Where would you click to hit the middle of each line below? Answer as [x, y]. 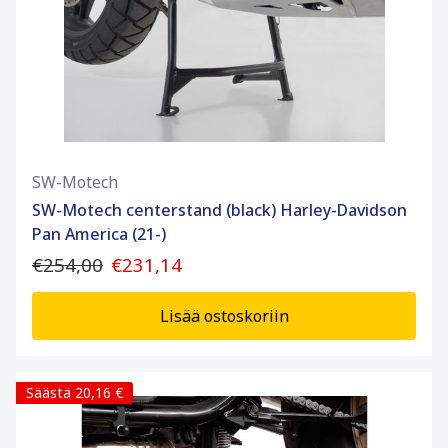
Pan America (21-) [99, 234]
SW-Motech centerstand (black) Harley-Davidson [219, 210]
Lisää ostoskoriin [224, 316]
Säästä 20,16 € [74, 393]
